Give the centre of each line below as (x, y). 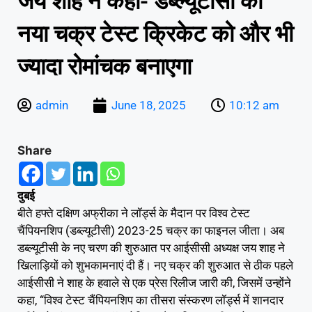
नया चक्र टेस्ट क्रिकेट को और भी (155, 33)
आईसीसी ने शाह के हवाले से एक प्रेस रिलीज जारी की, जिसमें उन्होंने (154, 282)
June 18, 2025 (149, 105)
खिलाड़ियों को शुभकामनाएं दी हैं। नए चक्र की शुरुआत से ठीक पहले (155, 265)
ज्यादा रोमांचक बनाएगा (104, 66)
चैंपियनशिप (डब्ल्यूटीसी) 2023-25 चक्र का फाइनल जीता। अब (151, 230)
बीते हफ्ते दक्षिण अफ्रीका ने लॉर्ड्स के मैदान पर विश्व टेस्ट (134, 213)
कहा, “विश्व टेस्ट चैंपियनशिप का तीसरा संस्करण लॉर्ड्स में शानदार (150, 300)
